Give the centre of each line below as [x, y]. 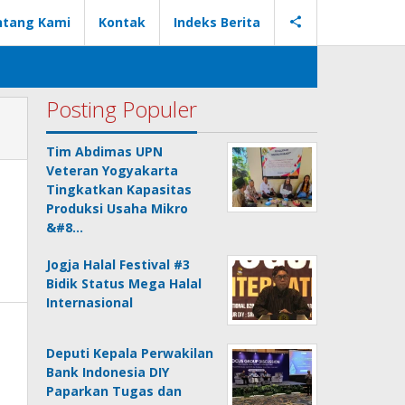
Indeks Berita [217, 22]
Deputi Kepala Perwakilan [130, 353]
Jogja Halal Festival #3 [118, 264]
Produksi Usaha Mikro [118, 208]
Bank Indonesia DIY [108, 372]
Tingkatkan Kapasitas [119, 189]
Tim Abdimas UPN [105, 151]
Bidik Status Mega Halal [124, 283]
